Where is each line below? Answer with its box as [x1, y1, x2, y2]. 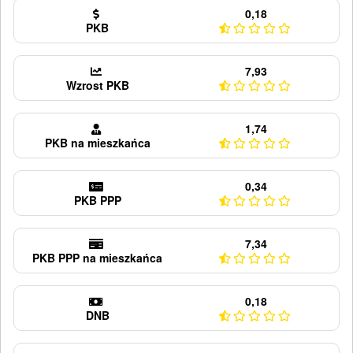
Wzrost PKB [65, 77, 129, 93]
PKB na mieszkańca [44, 135, 150, 150]
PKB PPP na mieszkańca [32, 250, 162, 266]
